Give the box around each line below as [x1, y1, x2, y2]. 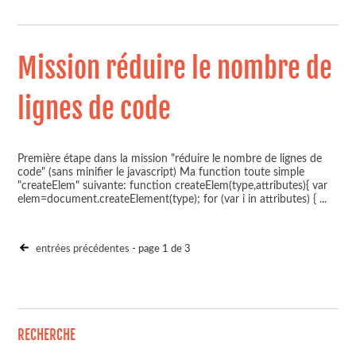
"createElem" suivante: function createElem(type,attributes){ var [17, 180, 328, 192]
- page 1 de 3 [130, 243, 192, 254]
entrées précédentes [33, 243, 130, 254]
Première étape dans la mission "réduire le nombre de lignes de [17, 153, 323, 165]
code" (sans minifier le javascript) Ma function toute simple [17, 166, 305, 179]
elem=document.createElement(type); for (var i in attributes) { [17, 193, 320, 206]
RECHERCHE [17, 327, 76, 344]
